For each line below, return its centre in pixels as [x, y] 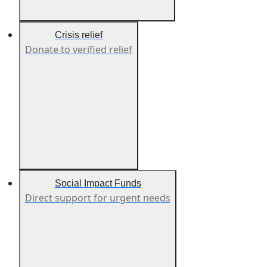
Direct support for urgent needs [98, 198]
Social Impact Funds [98, 184]
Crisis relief [79, 35]
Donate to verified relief [79, 50]
